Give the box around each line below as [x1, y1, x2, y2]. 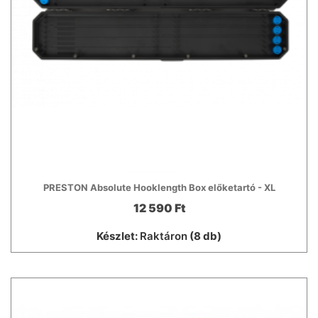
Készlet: [97, 229, 140, 243]
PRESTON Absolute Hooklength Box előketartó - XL [43, 181, 275, 193]
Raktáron [140, 229, 187, 243]
